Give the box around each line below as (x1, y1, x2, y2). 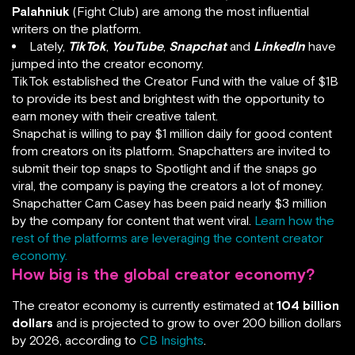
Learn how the (254, 212, 334, 227)
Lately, (29, 38, 68, 53)
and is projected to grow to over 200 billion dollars (56, 315, 342, 330)
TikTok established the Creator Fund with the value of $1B (12, 73, 338, 88)
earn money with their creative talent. (12, 108, 218, 123)
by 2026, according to (12, 332, 139, 347)
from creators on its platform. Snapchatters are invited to (12, 143, 330, 158)
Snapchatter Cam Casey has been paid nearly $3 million (12, 195, 326, 210)
